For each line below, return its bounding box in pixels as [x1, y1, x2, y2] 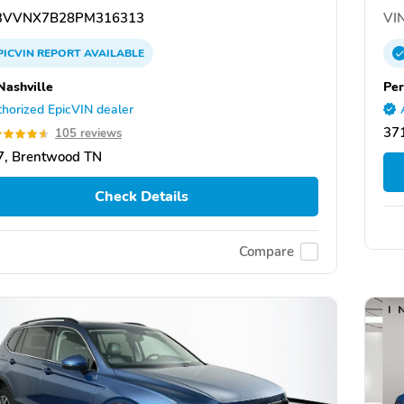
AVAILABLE [81, 46, 144, 61]
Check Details [94, 187, 188, 207]
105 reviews [55, 125, 122, 142]
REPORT [37, 46, 81, 61]
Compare [239, 243, 294, 262]
